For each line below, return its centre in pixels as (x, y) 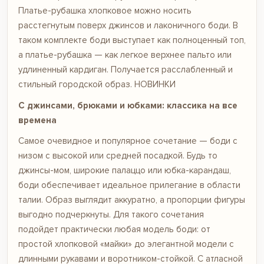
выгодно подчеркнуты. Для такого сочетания (111, 214)
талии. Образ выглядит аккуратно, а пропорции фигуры (132, 200)
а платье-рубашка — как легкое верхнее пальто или (125, 55)
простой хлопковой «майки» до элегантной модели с (126, 244)
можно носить (162, 11)
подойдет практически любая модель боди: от (114, 229)
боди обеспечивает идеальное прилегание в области (129, 185)
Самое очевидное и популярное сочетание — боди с (128, 141)
